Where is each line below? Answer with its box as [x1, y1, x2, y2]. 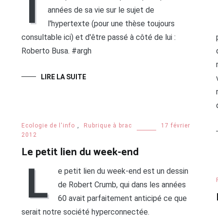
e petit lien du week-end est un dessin [57, 166, 188, 176]
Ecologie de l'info [21, 122, 75, 129]
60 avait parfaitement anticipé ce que [57, 194, 187, 203]
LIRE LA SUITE [40, 73, 86, 81]
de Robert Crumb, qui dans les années [57, 180, 186, 190]
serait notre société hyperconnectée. [21, 207, 149, 217]
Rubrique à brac [83, 122, 132, 129]
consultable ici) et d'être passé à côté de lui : [21, 33, 176, 42]
